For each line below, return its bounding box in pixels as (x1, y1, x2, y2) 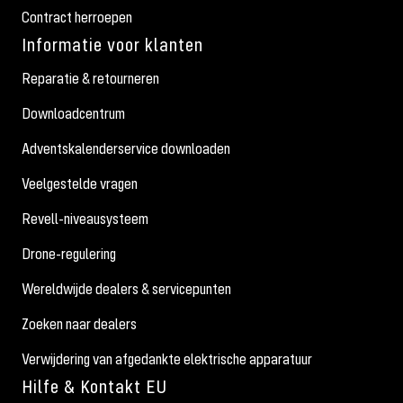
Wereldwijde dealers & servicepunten (22, 278, 231, 299)
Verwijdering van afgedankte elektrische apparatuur (22, 348, 312, 369)
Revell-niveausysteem (22, 208, 148, 228)
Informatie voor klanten (22, 31, 203, 57)
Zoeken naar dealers (22, 313, 137, 334)
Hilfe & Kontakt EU (22, 373, 167, 399)
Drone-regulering (22, 243, 116, 264)
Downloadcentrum (22, 103, 125, 123)
